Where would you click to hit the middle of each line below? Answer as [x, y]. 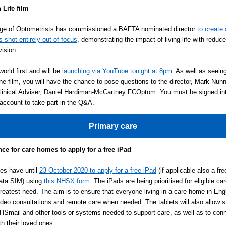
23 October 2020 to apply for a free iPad [98, 170]
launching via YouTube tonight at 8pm [117, 71]
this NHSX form [67, 181]
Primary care [113, 126]
